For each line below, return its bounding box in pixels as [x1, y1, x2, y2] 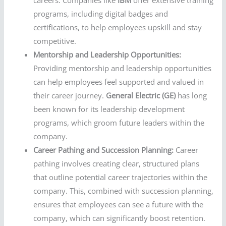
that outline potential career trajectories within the [33, 172, 208, 183]
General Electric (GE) [106, 90, 176, 101]
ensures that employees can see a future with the [33, 199, 204, 210]
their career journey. [33, 90, 106, 101]
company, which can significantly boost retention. [33, 213, 206, 223]
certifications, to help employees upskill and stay [33, 22, 202, 33]
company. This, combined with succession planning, [33, 186, 214, 196]
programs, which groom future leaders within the [33, 118, 205, 128]
